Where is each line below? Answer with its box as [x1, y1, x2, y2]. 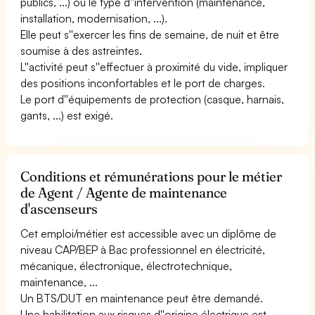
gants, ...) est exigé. [20, 108, 114, 122]
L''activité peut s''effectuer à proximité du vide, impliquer [20, 59, 288, 74]
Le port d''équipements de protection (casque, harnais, [20, 91, 285, 106]
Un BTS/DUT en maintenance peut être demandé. [20, 290, 264, 305]
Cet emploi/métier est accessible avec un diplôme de [20, 226, 277, 240]
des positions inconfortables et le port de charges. [20, 75, 266, 90]
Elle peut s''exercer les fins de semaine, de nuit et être [20, 27, 280, 41]
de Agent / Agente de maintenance [20, 184, 228, 201]
